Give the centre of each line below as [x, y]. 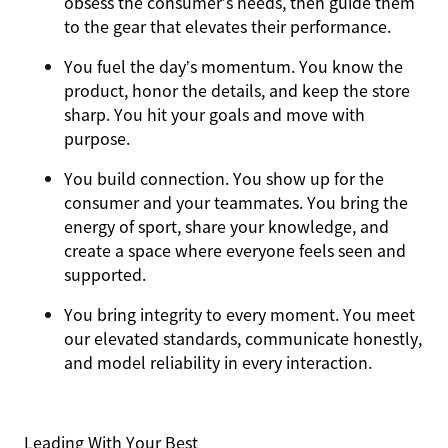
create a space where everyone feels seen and [235, 250]
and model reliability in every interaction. [220, 362]
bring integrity [149, 314]
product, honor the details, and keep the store [237, 90]
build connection [161, 178]
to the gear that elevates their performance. [231, 26]
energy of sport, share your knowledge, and [226, 226]
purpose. [99, 138]
